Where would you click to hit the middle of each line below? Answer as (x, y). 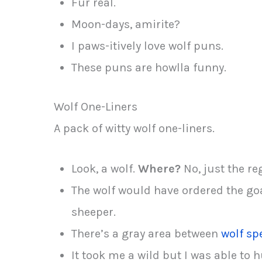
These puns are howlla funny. (149, 67)
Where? (159, 168)
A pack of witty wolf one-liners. (134, 128)
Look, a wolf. (105, 168)
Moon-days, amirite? (126, 24)
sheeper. (94, 212)
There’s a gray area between (146, 233)
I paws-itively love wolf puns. (147, 46)
